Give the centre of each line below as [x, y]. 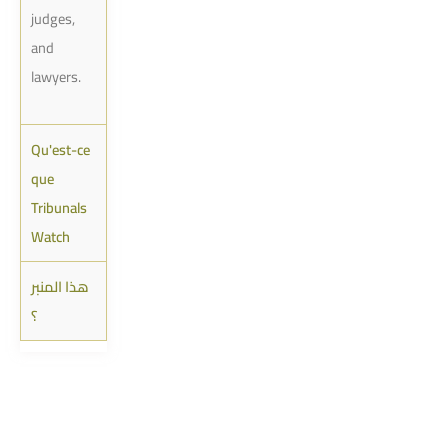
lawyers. [56, 76]
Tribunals [59, 208]
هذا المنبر [60, 287]
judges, [53, 18]
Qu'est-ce [60, 150]
